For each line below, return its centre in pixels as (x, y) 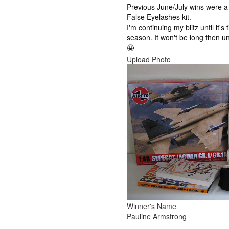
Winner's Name (152, 206)
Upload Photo (149, 59)
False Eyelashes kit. (159, 17)
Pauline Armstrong (157, 216)
